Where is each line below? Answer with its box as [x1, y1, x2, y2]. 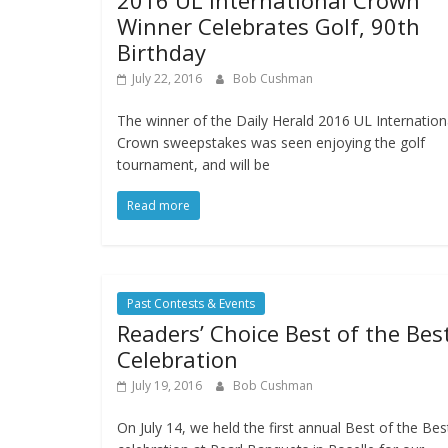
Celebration [117, 344, 238, 375]
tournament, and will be [117, 155, 270, 175]
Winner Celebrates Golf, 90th [117, 11, 420, 42]
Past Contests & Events [127, 295, 255, 313]
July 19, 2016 [132, 377, 202, 395]
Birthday [117, 37, 206, 68]
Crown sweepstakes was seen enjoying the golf [117, 133, 425, 153]
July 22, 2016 [132, 70, 202, 88]
